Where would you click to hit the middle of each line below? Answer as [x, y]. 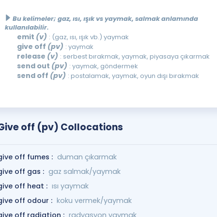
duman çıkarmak [87, 157]
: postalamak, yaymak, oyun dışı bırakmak [133, 76]
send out [34, 66]
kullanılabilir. [27, 27]
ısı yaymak [70, 186]
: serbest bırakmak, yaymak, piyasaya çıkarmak [135, 56]
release [32, 56]
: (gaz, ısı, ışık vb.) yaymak [89, 37]
